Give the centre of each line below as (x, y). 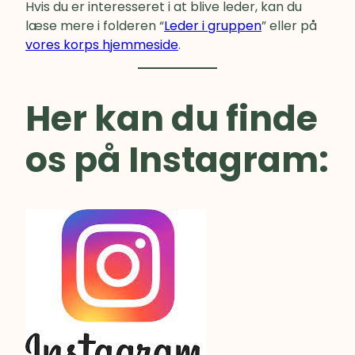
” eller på (289, 26)
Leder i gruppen (213, 26)
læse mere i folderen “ (95, 26)
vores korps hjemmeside (102, 45)
